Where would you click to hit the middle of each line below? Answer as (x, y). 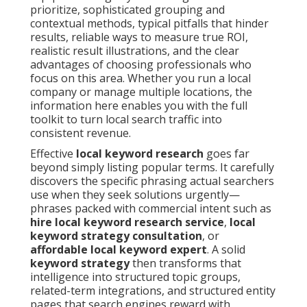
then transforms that (185, 263)
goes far (226, 154)
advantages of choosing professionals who (141, 65)
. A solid (226, 250)
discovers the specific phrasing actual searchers (152, 181)
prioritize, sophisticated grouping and (127, 10)
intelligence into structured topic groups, (135, 277)
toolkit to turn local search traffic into (126, 120)
